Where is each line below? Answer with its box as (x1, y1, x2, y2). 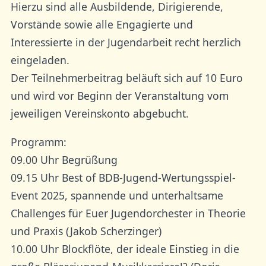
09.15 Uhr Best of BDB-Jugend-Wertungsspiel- (10, 170, 236, 185)
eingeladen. (10, 52, 72, 67)
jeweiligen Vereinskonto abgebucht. (10, 106, 189, 121)
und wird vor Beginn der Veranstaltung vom (10, 88, 229, 103)
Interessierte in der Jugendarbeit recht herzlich (10, 34, 241, 49)
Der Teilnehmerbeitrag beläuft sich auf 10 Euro (10, 70, 243, 85)
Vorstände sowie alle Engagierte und (10, 17, 193, 31)
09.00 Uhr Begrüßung (10, 152, 118, 167)
